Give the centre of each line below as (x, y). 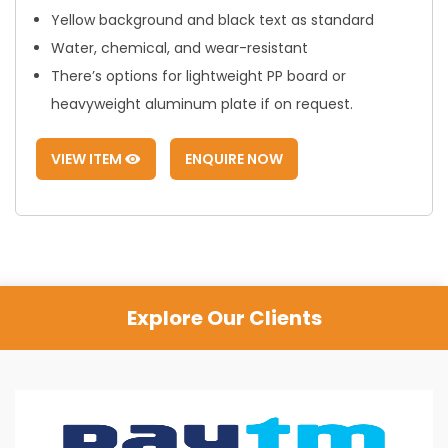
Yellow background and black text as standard (212, 19)
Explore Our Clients (224, 317)
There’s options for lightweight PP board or (198, 75)
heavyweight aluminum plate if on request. (202, 103)
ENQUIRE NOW (234, 158)
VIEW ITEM (88, 158)
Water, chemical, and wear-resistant (179, 47)
